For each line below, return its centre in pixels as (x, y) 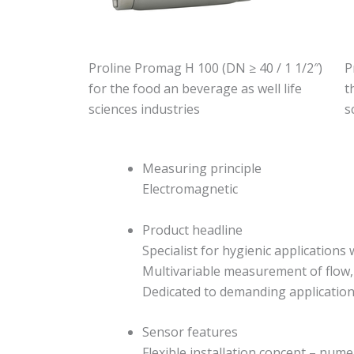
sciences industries (144, 109)
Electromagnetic (190, 189)
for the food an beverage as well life (195, 88)
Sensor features (190, 332)
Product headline (192, 230)
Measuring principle (202, 169)
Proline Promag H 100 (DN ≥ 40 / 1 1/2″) (205, 68)
